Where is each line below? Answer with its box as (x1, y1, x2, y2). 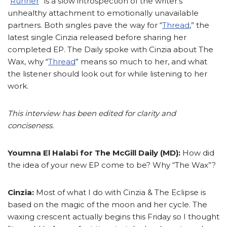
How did (180, 148, 214, 158)
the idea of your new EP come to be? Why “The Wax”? (8, 160, 216, 170)
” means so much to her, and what (75, 57, 207, 67)
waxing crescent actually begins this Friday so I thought (8, 212, 219, 222)
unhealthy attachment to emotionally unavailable (8, 8, 199, 18)
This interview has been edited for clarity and (8, 108, 176, 119)
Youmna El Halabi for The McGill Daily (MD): (8, 148, 180, 158)
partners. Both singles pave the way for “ (8, 20, 162, 30)
